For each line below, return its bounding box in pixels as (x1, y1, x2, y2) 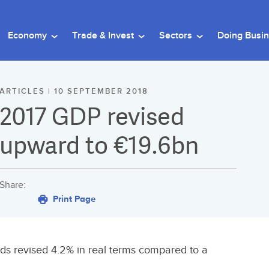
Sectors (159, 30, 195, 41)
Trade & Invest (72, 30, 136, 41)
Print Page (50, 193, 95, 204)
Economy (8, 30, 49, 41)
